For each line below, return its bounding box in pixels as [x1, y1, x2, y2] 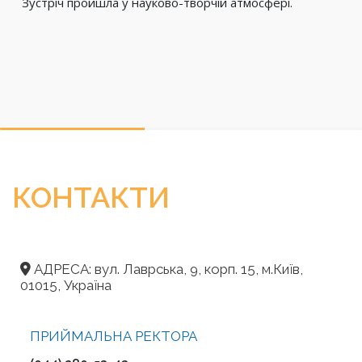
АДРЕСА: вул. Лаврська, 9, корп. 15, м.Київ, [31, 261, 303, 277]
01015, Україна [20, 277, 112, 293]
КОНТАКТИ [12, 180, 170, 214]
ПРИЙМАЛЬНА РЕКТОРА [30, 328, 197, 344]
